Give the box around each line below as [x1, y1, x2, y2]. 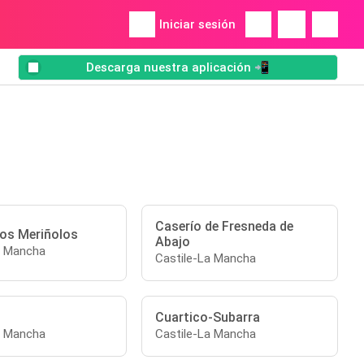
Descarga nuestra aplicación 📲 [86, 60, 270, 76]
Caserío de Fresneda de [155, 219, 294, 234]
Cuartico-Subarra [155, 310, 261, 325]
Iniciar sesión [159, 17, 236, 32]
